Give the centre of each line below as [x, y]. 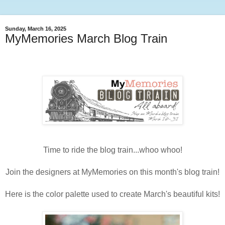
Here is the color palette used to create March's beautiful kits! [113, 194]
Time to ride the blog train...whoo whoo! [113, 150]
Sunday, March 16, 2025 [36, 29]
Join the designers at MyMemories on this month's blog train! [113, 172]
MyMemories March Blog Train [86, 39]
